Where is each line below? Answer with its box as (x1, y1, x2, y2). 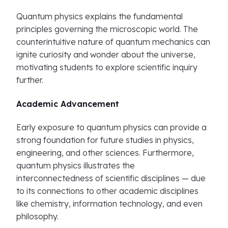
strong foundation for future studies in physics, (16, 135, 194, 145)
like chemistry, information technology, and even (16, 198, 203, 209)
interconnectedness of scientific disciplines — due (16, 173, 206, 183)
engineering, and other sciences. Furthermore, (16, 148, 194, 158)
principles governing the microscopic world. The (16, 24, 198, 34)
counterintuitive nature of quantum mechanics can (16, 37, 210, 47)
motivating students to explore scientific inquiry (16, 62, 197, 72)
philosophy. (16, 211, 59, 221)
